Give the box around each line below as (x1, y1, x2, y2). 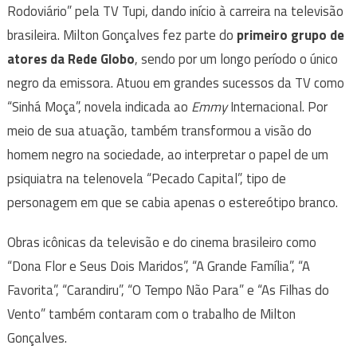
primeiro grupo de (236, 25, 344, 46)
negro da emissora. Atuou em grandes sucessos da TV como (6, 73, 344, 94)
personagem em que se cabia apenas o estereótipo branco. (6, 192, 338, 214)
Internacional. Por (226, 96, 328, 118)
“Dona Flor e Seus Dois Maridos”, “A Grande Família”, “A (6, 256, 310, 277)
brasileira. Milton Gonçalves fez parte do (6, 25, 237, 46)
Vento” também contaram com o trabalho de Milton (6, 304, 296, 325)
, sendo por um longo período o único (134, 49, 338, 70)
